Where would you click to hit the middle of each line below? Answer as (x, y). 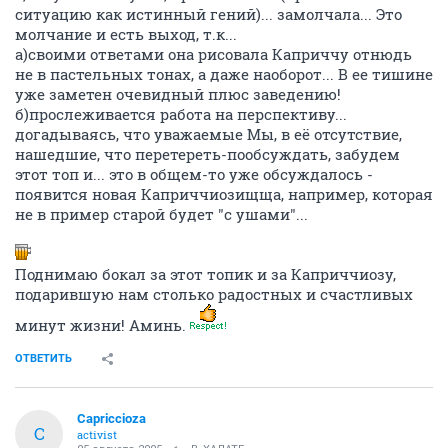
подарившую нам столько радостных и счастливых (214, 293)
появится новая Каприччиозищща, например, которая (224, 193)
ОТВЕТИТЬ (43, 358)
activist (97, 434)
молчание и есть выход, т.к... (126, 33)
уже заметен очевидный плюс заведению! (178, 93)
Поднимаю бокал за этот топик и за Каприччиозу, (205, 273)
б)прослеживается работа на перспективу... (181, 113)
